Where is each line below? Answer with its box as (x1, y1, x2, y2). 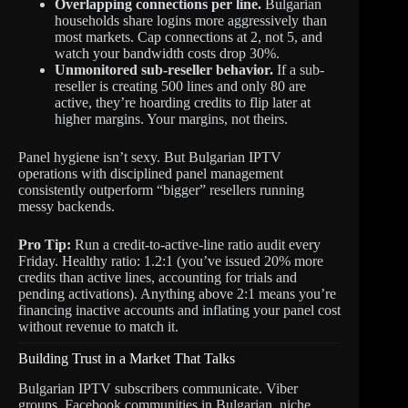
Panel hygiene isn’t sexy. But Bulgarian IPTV (18, 148, 281, 165)
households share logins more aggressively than (55, 12, 327, 28)
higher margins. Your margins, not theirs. (55, 110, 288, 127)
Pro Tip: (18, 236, 71, 252)
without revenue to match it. (18, 318, 178, 334)
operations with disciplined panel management (18, 165, 283, 181)
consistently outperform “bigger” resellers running (18, 181, 304, 198)
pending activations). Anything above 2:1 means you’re (18, 285, 336, 301)
